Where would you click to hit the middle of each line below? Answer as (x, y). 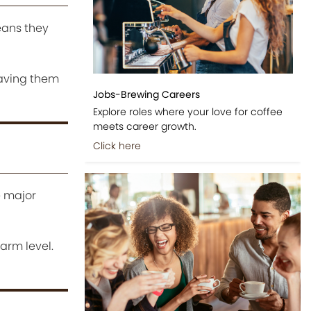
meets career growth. (144, 126)
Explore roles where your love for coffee (187, 111)
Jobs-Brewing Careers (146, 94)
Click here (117, 145)
